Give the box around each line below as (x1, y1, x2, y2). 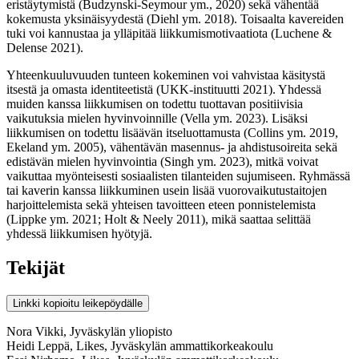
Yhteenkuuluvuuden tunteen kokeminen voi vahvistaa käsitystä (6, 67, 325, 82)
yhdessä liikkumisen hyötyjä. (6, 226, 152, 240)
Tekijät (6, 256, 65, 278)
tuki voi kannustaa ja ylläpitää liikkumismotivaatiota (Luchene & (6, 26, 332, 40)
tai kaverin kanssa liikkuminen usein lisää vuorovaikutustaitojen (6, 183, 327, 197)
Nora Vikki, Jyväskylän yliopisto (6, 324, 172, 338)
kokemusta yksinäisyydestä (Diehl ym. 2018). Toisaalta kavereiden (6, 11, 344, 26)
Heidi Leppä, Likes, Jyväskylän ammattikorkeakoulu (6, 338, 273, 353)
